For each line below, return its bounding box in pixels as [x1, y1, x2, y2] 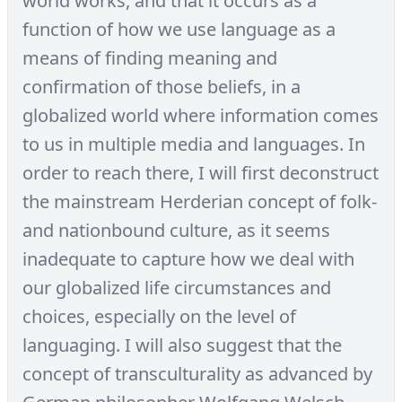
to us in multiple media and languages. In [22, 132, 365, 156]
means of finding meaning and [22, 46, 277, 70]
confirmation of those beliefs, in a [22, 74, 301, 99]
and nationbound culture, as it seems [22, 218, 330, 242]
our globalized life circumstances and [22, 275, 331, 300]
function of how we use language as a [22, 17, 336, 41]
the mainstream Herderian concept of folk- [22, 189, 377, 214]
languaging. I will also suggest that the [22, 333, 342, 357]
